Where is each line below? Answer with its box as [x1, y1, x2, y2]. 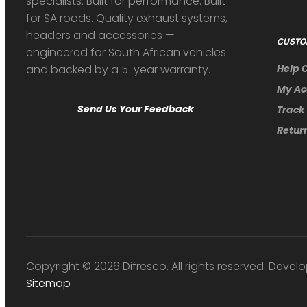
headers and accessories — [26, 27, 175, 43]
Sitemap [26, 275, 71, 291]
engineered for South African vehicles [26, 44, 226, 60]
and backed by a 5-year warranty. [26, 61, 210, 77]
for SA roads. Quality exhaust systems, [26, 10, 228, 26]
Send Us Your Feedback [77, 101, 194, 116]
